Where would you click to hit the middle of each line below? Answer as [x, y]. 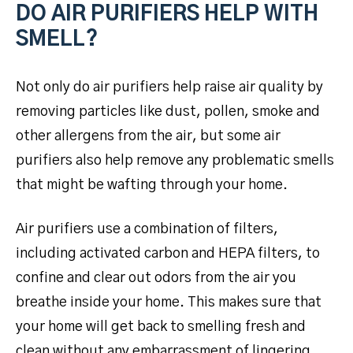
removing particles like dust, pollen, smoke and [168, 111]
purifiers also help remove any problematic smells [175, 160]
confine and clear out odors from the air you [156, 278]
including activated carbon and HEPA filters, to [168, 253]
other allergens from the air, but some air [148, 136]
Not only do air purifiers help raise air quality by [169, 87]
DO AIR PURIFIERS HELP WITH [167, 14]
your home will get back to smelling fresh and [161, 327]
